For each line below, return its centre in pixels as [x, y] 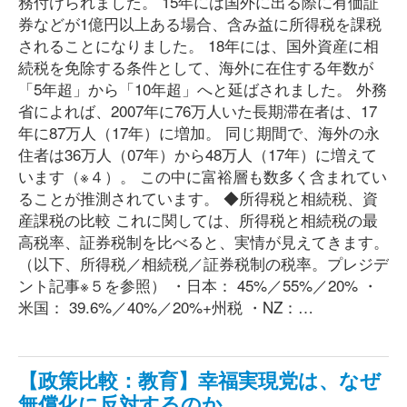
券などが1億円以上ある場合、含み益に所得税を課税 [200, 23]
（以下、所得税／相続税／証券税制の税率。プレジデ [203, 263]
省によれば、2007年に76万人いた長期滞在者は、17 [198, 110]
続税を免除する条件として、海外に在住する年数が [196, 67]
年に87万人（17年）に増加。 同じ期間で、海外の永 [199, 132]
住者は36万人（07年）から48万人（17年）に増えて [198, 154]
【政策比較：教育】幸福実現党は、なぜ [199, 380]
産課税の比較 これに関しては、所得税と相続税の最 [198, 219]
